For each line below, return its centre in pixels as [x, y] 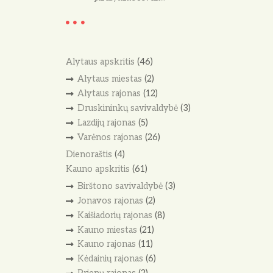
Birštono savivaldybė [120, 186]
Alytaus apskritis [100, 62]
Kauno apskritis [98, 169]
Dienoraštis [89, 154]
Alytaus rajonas [109, 94]
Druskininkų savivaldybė [127, 108]
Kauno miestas [107, 230]
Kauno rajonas [106, 244]
